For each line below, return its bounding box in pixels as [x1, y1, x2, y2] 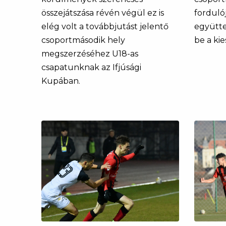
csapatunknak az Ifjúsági [41, 62, 141, 72]
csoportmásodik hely [41, 35, 125, 45]
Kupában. [41, 76, 80, 86]
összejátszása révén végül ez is [41, 8, 164, 18]
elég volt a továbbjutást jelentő [41, 21, 168, 31]
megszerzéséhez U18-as [41, 48, 138, 59]
